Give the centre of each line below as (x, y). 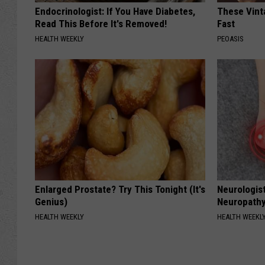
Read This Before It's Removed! (101, 24)
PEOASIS (231, 39)
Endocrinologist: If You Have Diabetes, (115, 12)
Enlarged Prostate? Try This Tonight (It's (120, 190)
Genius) (51, 202)
